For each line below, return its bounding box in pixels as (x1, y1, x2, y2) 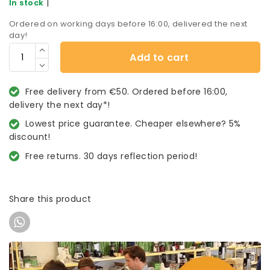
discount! (9, 130, 51, 143)
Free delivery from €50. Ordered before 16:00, (25, 85, 228, 98)
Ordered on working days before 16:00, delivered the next (9, 18, 248, 30)
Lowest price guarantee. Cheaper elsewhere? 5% (25, 118, 241, 130)
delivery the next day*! (9, 98, 110, 111)
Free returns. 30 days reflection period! (25, 149, 198, 162)
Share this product (9, 193, 92, 206)
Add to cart (130, 51, 189, 65)
